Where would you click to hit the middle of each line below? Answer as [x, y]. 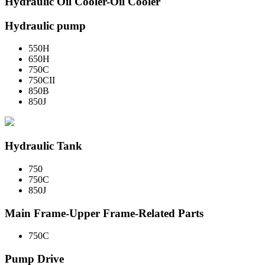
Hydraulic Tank [43, 146]
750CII [42, 80]
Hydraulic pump [45, 25]
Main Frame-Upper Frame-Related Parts [104, 213]
